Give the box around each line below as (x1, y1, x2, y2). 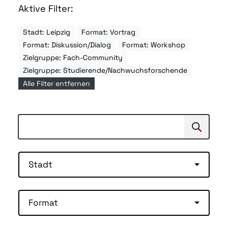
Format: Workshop (122, 40, 185, 50)
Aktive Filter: (18, 3, 73, 15)
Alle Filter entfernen (23, 78, 90, 88)
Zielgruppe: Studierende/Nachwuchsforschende (23, 66, 187, 75)
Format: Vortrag (81, 27, 135, 37)
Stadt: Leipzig (23, 27, 70, 37)
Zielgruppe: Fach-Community (23, 53, 123, 63)
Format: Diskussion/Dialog (23, 40, 111, 50)
